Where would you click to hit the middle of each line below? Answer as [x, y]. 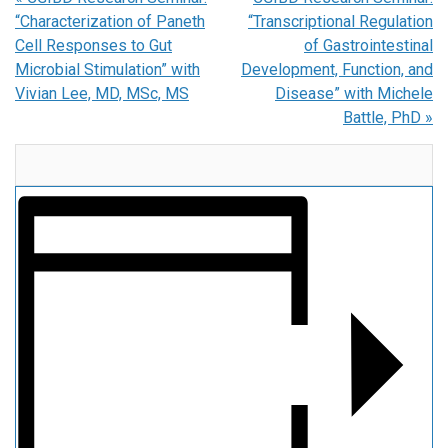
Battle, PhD [384, 117]
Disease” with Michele [354, 93]
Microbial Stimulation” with [107, 69]
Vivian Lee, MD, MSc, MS [102, 93]
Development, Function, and [337, 69]
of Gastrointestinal [368, 45]
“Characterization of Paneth [110, 21]
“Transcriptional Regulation [340, 21]
